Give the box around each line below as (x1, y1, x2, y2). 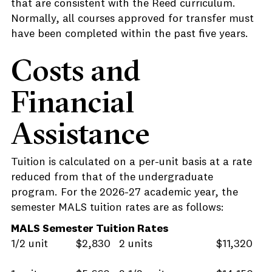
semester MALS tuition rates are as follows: (11, 202, 224, 213)
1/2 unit (11, 239, 48, 250)
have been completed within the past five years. (11, 29, 248, 39)
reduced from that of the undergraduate (11, 172, 213, 183)
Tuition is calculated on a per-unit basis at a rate (11, 157, 252, 168)
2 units (119, 239, 152, 250)
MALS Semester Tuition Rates (11, 223, 168, 234)
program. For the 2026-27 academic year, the (11, 187, 238, 198)
